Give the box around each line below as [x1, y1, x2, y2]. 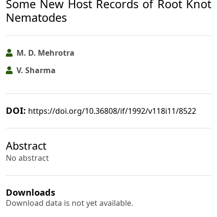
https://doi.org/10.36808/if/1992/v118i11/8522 [28, 105, 196, 116]
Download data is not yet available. [6, 198, 133, 208]
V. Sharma [15, 65, 56, 76]
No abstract [6, 153, 49, 164]
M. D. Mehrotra [15, 47, 75, 58]
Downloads [6, 186, 55, 198]
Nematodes [6, 10, 67, 26]
